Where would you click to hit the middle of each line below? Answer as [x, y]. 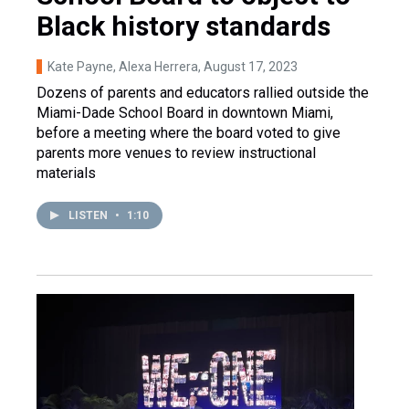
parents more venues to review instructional [176, 152]
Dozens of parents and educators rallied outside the [203, 92]
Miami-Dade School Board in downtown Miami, [185, 112]
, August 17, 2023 [248, 66]
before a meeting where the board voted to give [189, 132]
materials [66, 173]
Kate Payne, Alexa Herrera [123, 66]
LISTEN [89, 215]
